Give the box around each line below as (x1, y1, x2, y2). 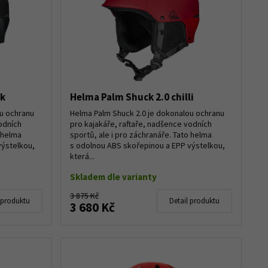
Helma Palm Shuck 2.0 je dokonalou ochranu (69, 107, 224, 118)
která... (69, 150, 95, 162)
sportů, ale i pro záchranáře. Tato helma (69, 129, 212, 140)
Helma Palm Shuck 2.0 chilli (69, 90, 194, 103)
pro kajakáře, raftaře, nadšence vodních (69, 118, 212, 129)
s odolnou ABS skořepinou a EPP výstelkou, (69, 139, 225, 151)
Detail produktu (169, 195, 220, 206)
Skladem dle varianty (69, 170, 157, 182)
